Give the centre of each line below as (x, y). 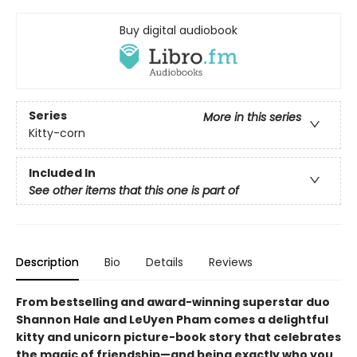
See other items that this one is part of (134, 190)
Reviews (231, 262)
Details (165, 262)
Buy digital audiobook (178, 30)
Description (47, 262)
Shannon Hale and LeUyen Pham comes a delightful (172, 319)
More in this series (252, 118)
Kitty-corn (57, 133)
